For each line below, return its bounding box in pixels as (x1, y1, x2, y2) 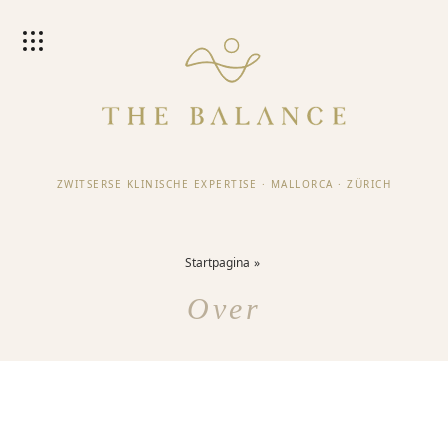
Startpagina (184, 254, 250, 271)
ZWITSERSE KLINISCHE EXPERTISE (56, 176, 258, 191)
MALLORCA (270, 176, 334, 191)
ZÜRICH (347, 176, 392, 191)
